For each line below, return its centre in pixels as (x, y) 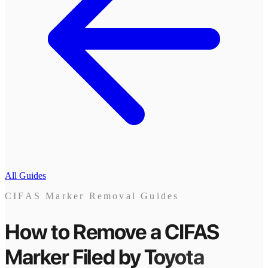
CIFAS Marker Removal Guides (92, 196)
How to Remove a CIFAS (112, 232)
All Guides (25, 176)
